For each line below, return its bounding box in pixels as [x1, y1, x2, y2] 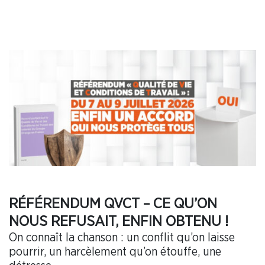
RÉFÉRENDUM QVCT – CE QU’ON [9, 196, 217, 212]
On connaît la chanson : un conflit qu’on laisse [9, 232, 235, 244]
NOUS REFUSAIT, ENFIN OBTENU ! [9, 214, 228, 230]
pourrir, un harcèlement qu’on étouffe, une [9, 246, 221, 258]
